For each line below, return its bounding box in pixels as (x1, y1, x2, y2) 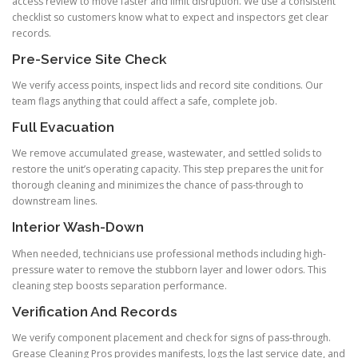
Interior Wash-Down (12, 219, 144, 236)
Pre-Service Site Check (12, 50, 167, 67)
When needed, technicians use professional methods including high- (12, 246, 326, 261)
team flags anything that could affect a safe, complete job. (12, 94, 277, 109)
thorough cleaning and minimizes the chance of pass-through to (12, 178, 304, 193)
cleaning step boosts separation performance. (12, 278, 227, 292)
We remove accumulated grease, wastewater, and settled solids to (12, 146, 322, 161)
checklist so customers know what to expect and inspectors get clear (12, 10, 328, 24)
